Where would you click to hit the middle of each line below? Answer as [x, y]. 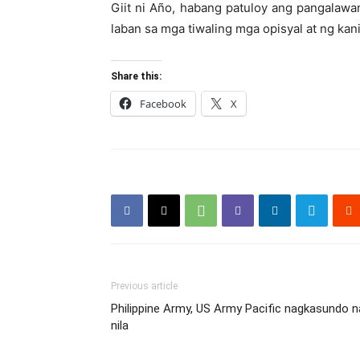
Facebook [163, 103]
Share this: [136, 76]
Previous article [144, 286]
